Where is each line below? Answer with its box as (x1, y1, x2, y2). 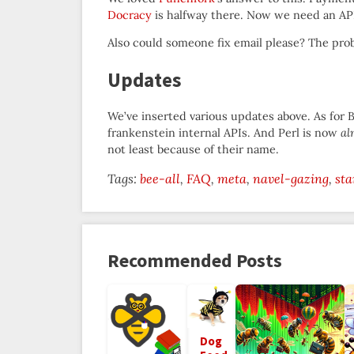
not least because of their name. (107, 141, 279, 156)
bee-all (140, 170, 180, 186)
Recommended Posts (107, 247, 282, 273)
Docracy (107, 7, 152, 22)
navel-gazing (253, 170, 329, 186)
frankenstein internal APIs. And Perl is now (107, 125, 341, 140)
